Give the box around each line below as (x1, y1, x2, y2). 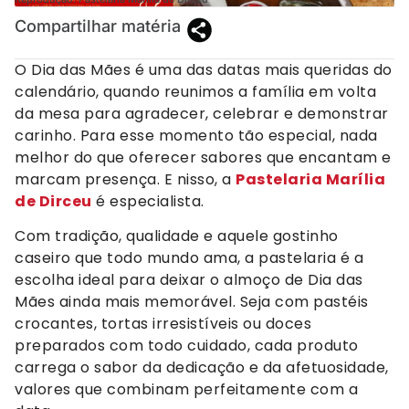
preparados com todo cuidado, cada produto (15, 334, 359, 356)
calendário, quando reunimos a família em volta (15, 80, 376, 102)
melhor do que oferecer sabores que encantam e (15, 146, 392, 168)
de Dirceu (15, 190, 92, 212)
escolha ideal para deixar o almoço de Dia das (15, 268, 363, 290)
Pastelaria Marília (236, 168, 385, 190)
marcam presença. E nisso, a (15, 168, 236, 190)
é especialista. (91, 190, 204, 212)
